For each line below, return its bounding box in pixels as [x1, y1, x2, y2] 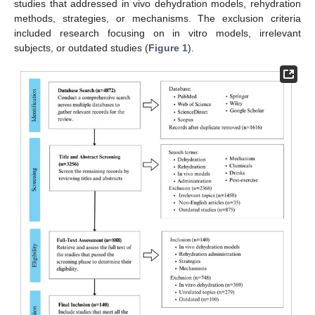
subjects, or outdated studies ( [14, 41, 148, 53]
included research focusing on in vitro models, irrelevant [14, 27, 301, 39]
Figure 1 [148, 41, 188, 53]
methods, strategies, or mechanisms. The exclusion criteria [14, 12, 301, 24]
